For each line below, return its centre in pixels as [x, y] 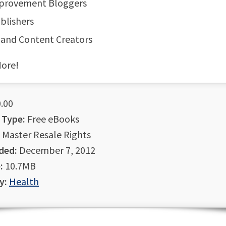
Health [24, 181]
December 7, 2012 [56, 150]
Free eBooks [52, 119]
